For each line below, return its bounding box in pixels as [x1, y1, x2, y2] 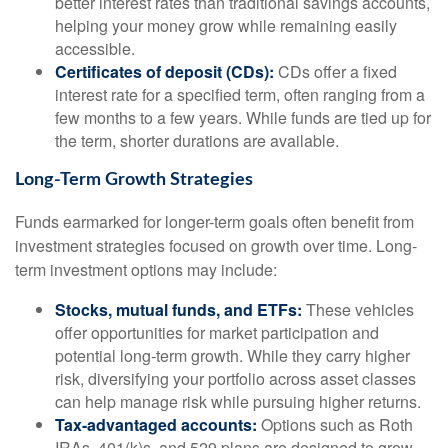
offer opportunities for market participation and [55, 320, 379, 344]
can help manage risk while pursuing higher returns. [55, 389, 421, 413]
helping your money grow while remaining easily [55, 14, 397, 38]
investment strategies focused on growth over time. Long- [15, 233, 417, 257]
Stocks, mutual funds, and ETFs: [55, 297, 302, 321]
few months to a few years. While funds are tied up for [55, 106, 431, 130]
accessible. [55, 37, 135, 61]
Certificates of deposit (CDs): [55, 60, 274, 84]
